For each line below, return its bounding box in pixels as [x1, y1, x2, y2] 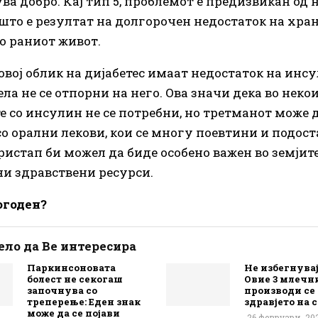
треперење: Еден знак [27, 295, 141, 308]
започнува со [27, 283, 97, 297]
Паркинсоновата [27, 261, 116, 274]
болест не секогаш [27, 272, 123, 285]
